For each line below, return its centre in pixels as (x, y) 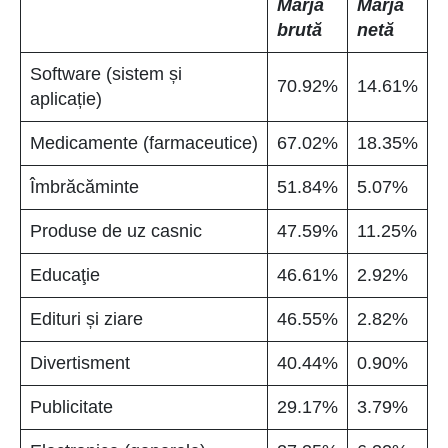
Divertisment (80, 363)
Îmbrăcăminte (84, 187)
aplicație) (66, 99)
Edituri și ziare (86, 319)
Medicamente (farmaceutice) (144, 143)
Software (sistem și (106, 74)
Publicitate (71, 407)
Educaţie (65, 275)
